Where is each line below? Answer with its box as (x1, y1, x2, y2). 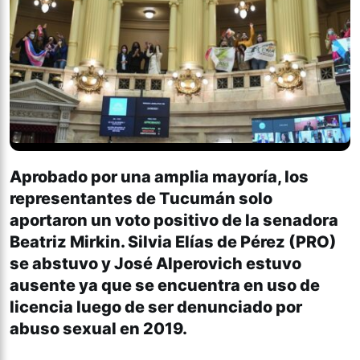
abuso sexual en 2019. (10, 318, 187, 338)
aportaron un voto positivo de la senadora (10, 210, 338, 230)
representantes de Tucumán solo (10, 188, 272, 208)
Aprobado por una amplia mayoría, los (10, 166, 309, 186)
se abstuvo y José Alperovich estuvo (10, 253, 301, 273)
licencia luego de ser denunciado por (10, 297, 302, 317)
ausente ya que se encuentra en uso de (10, 275, 320, 295)
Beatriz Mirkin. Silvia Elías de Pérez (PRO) (10, 231, 337, 252)
